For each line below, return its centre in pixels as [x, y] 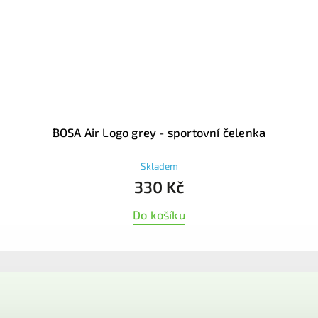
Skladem [159, 166]
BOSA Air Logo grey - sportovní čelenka [159, 132]
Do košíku [159, 214]
